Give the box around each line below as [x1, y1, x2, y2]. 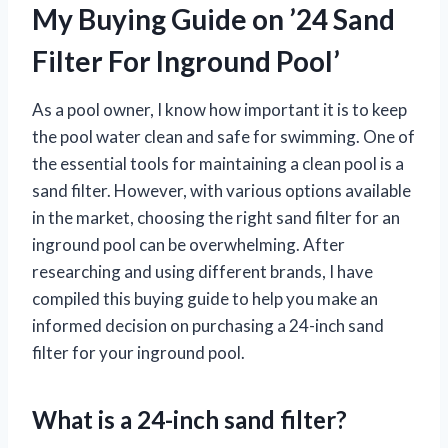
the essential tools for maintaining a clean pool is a [32, 152, 404, 174]
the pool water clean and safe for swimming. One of [32, 125, 415, 147]
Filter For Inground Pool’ [32, 43, 340, 78]
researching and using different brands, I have [32, 260, 373, 282]
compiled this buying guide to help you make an [32, 287, 378, 309]
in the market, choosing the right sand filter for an [32, 206, 400, 228]
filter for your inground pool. [32, 341, 245, 363]
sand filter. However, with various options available [32, 179, 411, 201]
